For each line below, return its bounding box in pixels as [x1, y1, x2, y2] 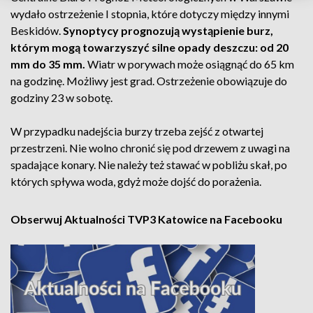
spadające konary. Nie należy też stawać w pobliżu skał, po [10, 158, 287, 171]
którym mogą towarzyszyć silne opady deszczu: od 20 [10, 41, 289, 54]
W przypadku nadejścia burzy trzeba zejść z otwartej [10, 124, 263, 138]
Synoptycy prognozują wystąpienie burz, [63, 24, 273, 37]
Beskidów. [10, 24, 63, 37]
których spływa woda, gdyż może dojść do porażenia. [10, 175, 261, 188]
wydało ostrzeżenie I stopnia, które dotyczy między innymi [10, 7, 289, 20]
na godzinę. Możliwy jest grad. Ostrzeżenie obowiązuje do [10, 74, 287, 87]
